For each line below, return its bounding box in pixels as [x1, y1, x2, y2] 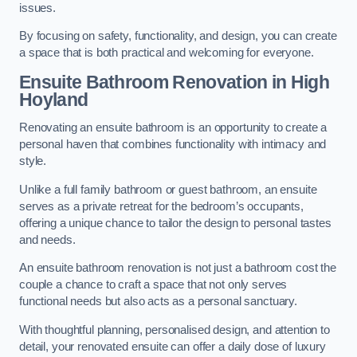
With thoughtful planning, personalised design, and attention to [19, 323, 330, 336]
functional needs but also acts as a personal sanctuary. [19, 295, 298, 308]
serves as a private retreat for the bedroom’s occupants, [19, 199, 304, 213]
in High [267, 71, 330, 92]
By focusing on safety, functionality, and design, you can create [19, 29, 337, 43]
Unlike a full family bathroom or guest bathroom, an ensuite [19, 182, 317, 196]
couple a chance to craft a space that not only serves [19, 278, 288, 292]
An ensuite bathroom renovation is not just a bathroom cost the [19, 261, 336, 275]
